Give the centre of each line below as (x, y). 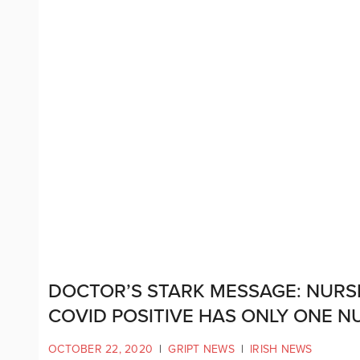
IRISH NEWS (281, 349)
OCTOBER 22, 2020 (100, 349)
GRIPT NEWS (201, 349)
